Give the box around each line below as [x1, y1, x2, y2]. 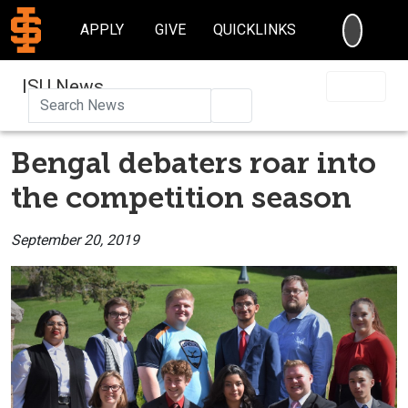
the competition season [11, 179, 352, 215]
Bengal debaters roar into [11, 145, 376, 180]
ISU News [22, 75, 104, 97]
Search [240, 95, 283, 113]
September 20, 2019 [11, 230, 139, 249]
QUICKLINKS [213, 21, 297, 38]
